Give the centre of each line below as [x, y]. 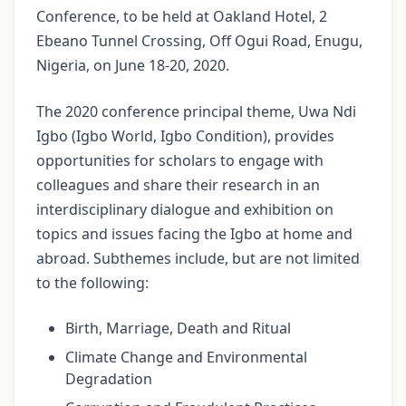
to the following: [92, 283]
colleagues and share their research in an [178, 185]
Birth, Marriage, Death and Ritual [178, 329]
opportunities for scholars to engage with [180, 161]
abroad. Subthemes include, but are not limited [198, 259]
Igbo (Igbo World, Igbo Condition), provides [185, 136]
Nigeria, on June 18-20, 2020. [133, 66]
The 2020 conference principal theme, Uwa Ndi [196, 112]
